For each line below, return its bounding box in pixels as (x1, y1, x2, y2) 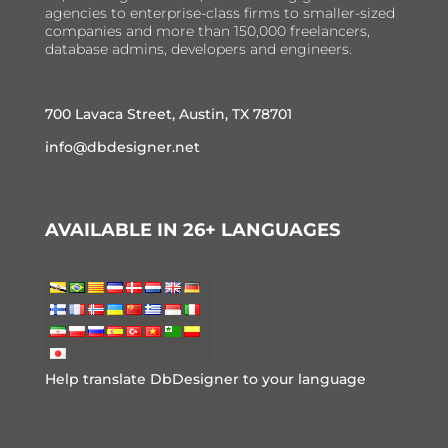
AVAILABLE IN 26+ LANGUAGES (44, 219, 340, 242)
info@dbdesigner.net (44, 137, 200, 156)
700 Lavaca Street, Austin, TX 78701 (44, 104, 292, 123)
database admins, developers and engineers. (44, 39, 352, 58)
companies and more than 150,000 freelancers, (44, 21, 370, 40)
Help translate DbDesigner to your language (44, 370, 366, 389)
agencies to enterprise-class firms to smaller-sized (44, 3, 395, 22)
